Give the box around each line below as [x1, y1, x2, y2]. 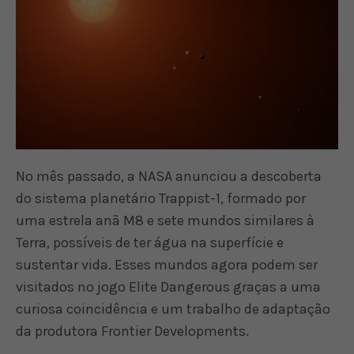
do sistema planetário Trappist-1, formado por [16, 189, 307, 207]
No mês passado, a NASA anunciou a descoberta [16, 167, 322, 185]
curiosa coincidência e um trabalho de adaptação [16, 299, 331, 318]
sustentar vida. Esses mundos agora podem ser [16, 255, 318, 273]
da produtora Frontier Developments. [16, 322, 250, 340]
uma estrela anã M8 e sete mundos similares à [16, 211, 315, 229]
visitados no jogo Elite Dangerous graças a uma [16, 277, 322, 296]
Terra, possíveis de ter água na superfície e [16, 233, 284, 251]
